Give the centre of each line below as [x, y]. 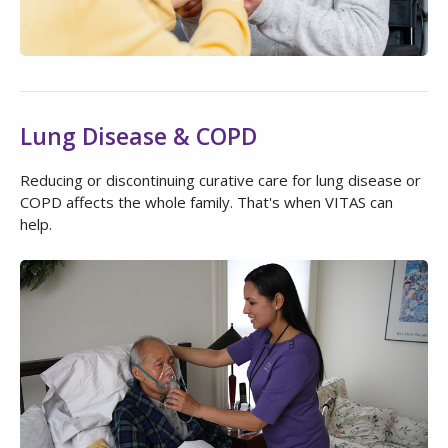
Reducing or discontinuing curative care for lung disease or [220, 179]
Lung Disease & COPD [138, 135]
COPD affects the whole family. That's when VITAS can [206, 201]
